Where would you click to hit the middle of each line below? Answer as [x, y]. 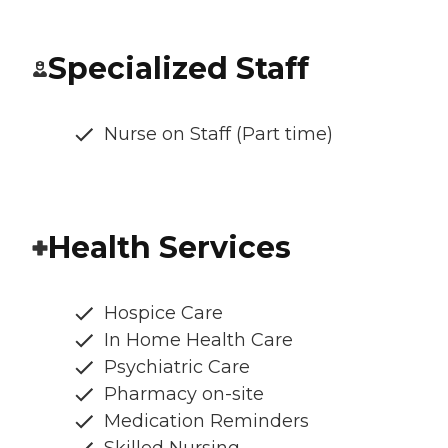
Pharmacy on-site [184, 394]
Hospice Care [163, 313]
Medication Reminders [206, 421]
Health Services [169, 248]
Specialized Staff [178, 69]
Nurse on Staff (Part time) [218, 134]
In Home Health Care [198, 340]
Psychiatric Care [177, 367]
